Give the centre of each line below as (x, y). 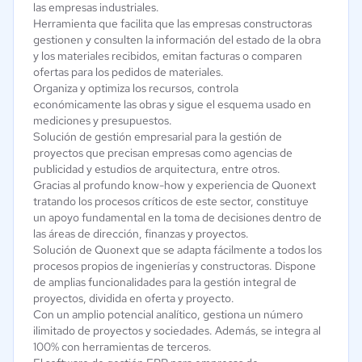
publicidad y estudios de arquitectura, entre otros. (157, 169)
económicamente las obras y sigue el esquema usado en (172, 104)
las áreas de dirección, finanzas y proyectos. (141, 234)
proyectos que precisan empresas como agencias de (163, 153)
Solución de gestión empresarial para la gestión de (158, 137)
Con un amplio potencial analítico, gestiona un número (168, 314)
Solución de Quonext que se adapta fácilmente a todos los (177, 250)
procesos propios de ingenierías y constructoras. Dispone (175, 266)
